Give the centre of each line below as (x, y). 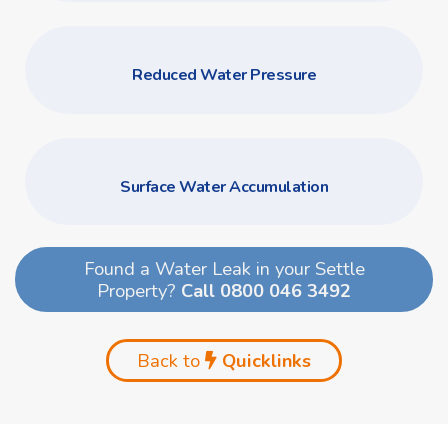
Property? (139, 290)
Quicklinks (264, 360)
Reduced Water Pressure (224, 74)
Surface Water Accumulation (224, 186)
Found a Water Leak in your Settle (224, 268)
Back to (171, 360)
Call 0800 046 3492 (266, 290)
